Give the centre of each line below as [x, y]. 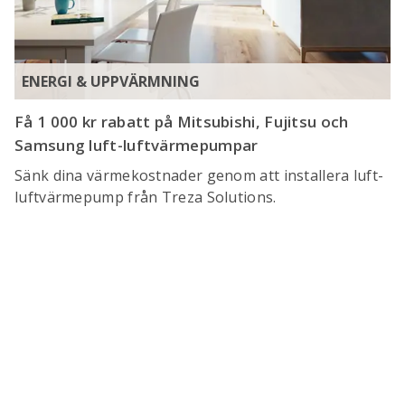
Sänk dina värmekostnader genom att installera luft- [199, 175]
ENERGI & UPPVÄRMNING [111, 81]
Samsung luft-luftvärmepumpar [137, 145]
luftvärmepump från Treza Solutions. [146, 197]
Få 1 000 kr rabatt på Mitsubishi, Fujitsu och [182, 121]
